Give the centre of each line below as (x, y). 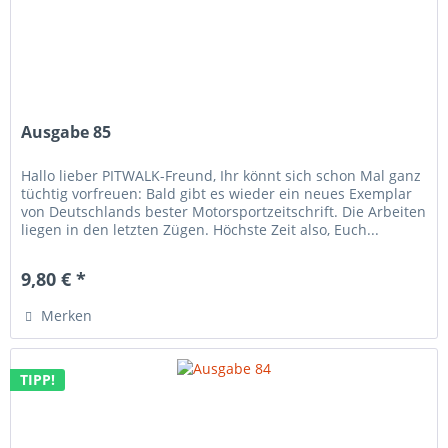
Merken (67, 316)
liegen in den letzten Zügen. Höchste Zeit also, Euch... (200, 230)
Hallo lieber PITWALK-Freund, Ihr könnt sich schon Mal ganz (221, 176)
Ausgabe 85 (66, 132)
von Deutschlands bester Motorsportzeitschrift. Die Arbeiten (224, 212)
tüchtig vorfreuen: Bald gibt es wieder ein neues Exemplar (217, 194)
